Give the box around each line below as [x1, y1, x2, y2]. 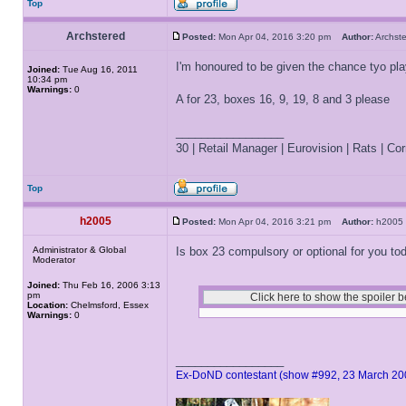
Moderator [33, 255, 75, 265]
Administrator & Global [33, 245, 126, 255]
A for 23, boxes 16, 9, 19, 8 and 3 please [176, 92, 390, 106]
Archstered [65, 30, 125, 43]
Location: [27, 300, 68, 310]
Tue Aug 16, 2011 [60, 64, 138, 74]
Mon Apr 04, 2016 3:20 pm [216, 32, 342, 42]
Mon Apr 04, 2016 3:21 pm [216, 217, 342, 227]
